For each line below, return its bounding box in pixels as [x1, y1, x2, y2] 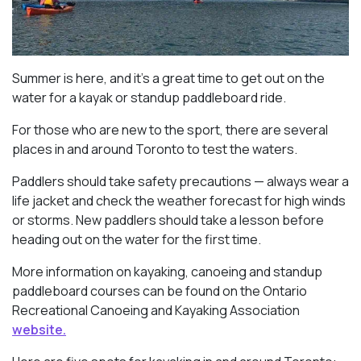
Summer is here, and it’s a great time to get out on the [12, 69, 325, 88]
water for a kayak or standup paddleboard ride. [12, 89, 286, 107]
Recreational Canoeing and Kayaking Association [12, 301, 300, 320]
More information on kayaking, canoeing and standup [12, 263, 322, 281]
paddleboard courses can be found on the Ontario [12, 282, 307, 301]
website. [12, 321, 66, 339]
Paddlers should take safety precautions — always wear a [12, 172, 349, 191]
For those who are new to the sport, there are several [12, 121, 328, 139]
